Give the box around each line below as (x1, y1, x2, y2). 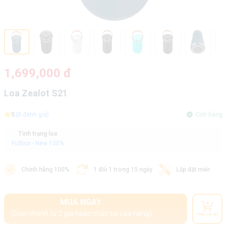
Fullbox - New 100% (11, 140, 64, 147)
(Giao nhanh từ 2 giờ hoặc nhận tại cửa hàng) (10, 209, 152, 217)
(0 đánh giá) (16, 111, 49, 118)
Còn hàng (192, 111, 222, 118)
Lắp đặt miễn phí (176, 166, 221, 173)
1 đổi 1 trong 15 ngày (93, 166, 152, 173)
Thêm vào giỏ (196, 211, 218, 216)
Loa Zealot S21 (4, 88, 68, 98)
